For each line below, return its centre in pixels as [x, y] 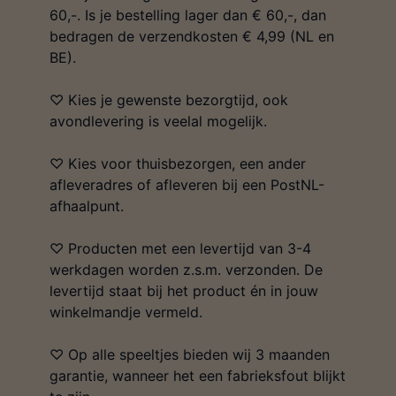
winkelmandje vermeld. [126, 312]
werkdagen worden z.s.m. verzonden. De [186, 270]
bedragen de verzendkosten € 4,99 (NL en [192, 37]
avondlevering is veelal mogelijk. [158, 122]
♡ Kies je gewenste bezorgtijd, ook [169, 100]
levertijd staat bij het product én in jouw [184, 291]
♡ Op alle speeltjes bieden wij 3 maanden [190, 355]
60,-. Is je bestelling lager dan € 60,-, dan [188, 15]
